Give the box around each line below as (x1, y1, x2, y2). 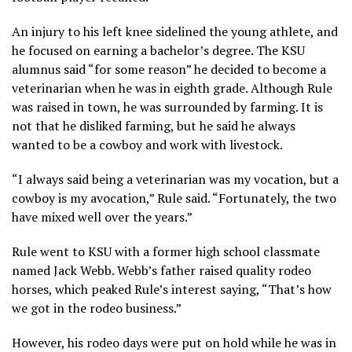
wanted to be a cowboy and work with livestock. (12, 135, 283, 153)
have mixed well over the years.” (12, 207, 192, 225)
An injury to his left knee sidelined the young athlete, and (12, 22, 338, 40)
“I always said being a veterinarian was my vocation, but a (12, 170, 339, 188)
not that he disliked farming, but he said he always (12, 116, 295, 134)
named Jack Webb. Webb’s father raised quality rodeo (12, 261, 311, 279)
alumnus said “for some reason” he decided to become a (12, 60, 326, 78)
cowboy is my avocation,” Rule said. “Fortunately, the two (12, 189, 336, 207)
